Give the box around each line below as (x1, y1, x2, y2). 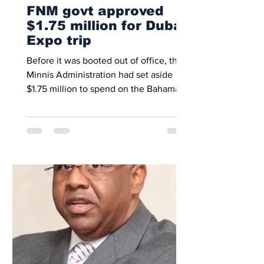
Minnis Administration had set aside (27, 70, 173, 80)
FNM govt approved (27, 4, 164, 18)
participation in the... (27, 98, 111, 108)
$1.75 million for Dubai (27, 18, 186, 33)
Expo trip (27, 33, 91, 48)
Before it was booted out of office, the (27, 55, 183, 65)
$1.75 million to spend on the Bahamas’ (27, 84, 186, 94)
